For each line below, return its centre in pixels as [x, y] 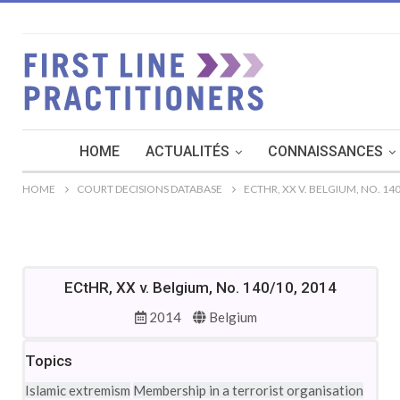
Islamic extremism [78, 390]
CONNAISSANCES [325, 151]
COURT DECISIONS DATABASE [150, 189]
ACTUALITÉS [187, 151]
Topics [49, 361]
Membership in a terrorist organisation [248, 390]
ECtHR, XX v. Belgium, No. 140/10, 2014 [201, 287]
